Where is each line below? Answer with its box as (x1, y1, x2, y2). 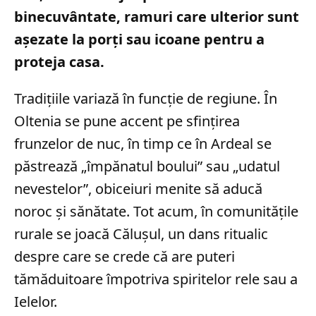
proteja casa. (14, 52, 104, 71)
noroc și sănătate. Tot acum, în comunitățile (14, 202, 298, 221)
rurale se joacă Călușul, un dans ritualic (14, 224, 268, 243)
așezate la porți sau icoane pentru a (14, 30, 265, 49)
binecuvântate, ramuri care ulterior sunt (14, 7, 299, 26)
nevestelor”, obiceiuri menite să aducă (14, 179, 262, 198)
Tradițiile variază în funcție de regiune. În (14, 89, 277, 108)
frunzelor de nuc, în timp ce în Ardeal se (14, 134, 272, 153)
